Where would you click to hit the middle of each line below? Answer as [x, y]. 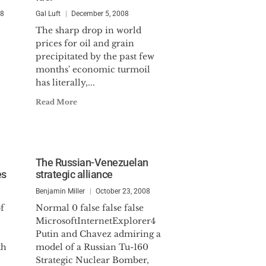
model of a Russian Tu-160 [92, 247]
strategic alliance [74, 174]
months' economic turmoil [93, 69]
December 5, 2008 [100, 14]
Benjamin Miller [60, 191]
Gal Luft [48, 14]
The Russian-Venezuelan [92, 162]
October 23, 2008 [123, 191]
